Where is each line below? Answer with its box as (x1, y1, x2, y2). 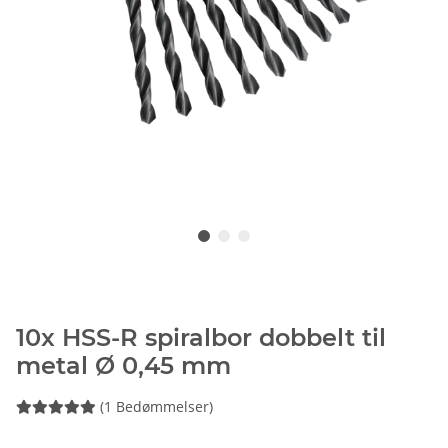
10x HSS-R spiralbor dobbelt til (16, 323, 386, 353)
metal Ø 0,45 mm (16, 351, 231, 381)
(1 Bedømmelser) (100, 397, 213, 417)
